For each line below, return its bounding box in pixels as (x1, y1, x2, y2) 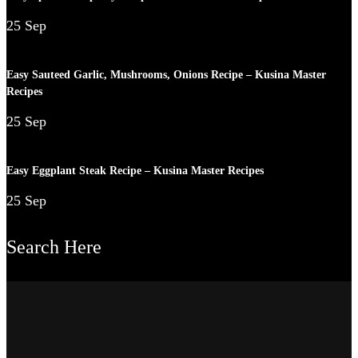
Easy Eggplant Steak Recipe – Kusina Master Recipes (6, 165, 264, 177)
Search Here (6, 236, 101, 257)
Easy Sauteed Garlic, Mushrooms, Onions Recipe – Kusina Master (6, 69, 326, 82)
